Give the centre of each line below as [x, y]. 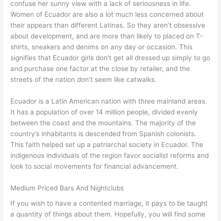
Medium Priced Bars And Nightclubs [67, 188]
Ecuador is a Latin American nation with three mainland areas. [109, 101]
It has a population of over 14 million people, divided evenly [104, 112]
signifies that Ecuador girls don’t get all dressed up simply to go [110, 58]
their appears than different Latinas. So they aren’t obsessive [108, 25]
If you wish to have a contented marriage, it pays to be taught [109, 203]
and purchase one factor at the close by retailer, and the [100, 69]
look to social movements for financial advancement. [95, 166]
